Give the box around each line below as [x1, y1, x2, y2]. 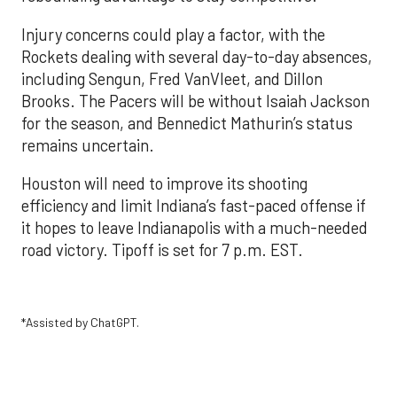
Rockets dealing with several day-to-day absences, [21, 46, 372, 66]
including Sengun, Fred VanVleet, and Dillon [21, 68, 323, 89]
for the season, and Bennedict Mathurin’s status [21, 113, 353, 133]
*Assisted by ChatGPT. [21, 315, 139, 331]
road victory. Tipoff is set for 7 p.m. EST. [21, 240, 303, 261]
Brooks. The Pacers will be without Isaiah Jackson [21, 90, 370, 111]
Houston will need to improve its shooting [21, 174, 307, 194]
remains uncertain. [21, 135, 154, 155]
